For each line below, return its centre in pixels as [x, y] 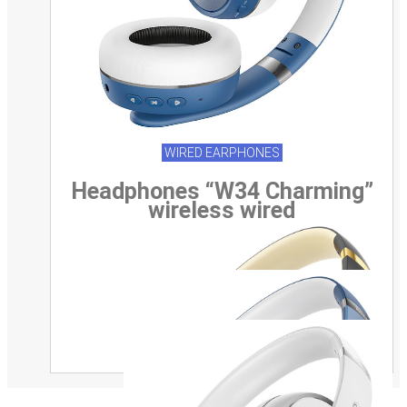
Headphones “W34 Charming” [222, 191]
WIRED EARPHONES [222, 152]
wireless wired [222, 210]
